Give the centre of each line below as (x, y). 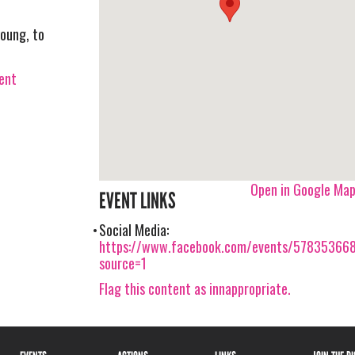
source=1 (123, 263)
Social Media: (134, 229)
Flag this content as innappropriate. (195, 289)
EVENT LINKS (138, 201)
